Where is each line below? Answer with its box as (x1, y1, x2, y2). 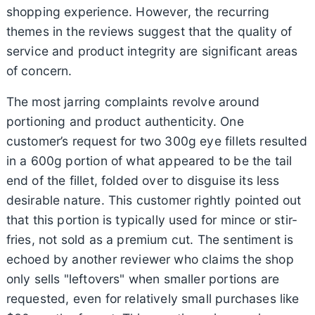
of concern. (6, 63, 72, 78)
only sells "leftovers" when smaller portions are (6, 271, 280, 286)
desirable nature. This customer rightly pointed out (6, 192, 302, 207)
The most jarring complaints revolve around (6, 94, 260, 109)
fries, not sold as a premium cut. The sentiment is (6, 231, 294, 247)
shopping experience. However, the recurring (6, 4, 270, 19)
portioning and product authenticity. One (6, 113, 244, 129)
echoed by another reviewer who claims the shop (6, 251, 294, 266)
